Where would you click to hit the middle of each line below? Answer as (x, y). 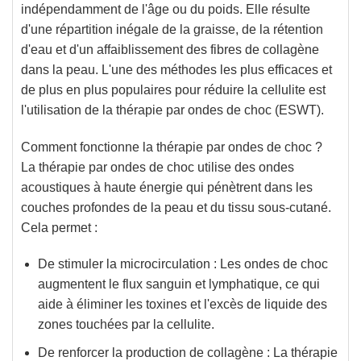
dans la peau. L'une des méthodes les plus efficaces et (176, 69)
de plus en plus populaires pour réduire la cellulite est (173, 89)
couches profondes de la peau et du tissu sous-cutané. (176, 207)
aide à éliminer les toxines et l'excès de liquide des (182, 305)
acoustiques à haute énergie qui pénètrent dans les (167, 187)
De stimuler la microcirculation (124, 264)
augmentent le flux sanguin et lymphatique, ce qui (178, 284)
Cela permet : (59, 227)
